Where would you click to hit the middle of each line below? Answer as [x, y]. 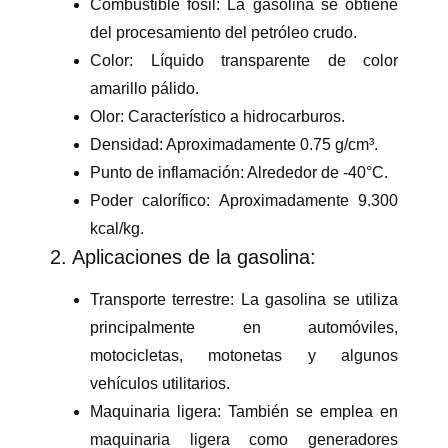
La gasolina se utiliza [316, 299]
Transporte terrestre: [162, 299]
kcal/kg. [117, 229]
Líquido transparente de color [265, 61]
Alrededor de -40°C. [316, 173]
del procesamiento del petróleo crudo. [223, 33]
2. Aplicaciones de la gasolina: [183, 257]
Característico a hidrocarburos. [234, 117]
